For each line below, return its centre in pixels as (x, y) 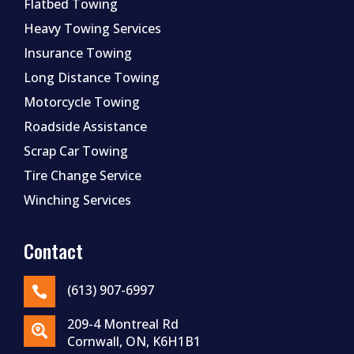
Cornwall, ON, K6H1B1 (134, 342)
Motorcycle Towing (82, 102)
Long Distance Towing (92, 78)
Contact (53, 251)
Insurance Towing (78, 53)
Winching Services (77, 200)
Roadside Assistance (85, 127)
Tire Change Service (83, 176)
